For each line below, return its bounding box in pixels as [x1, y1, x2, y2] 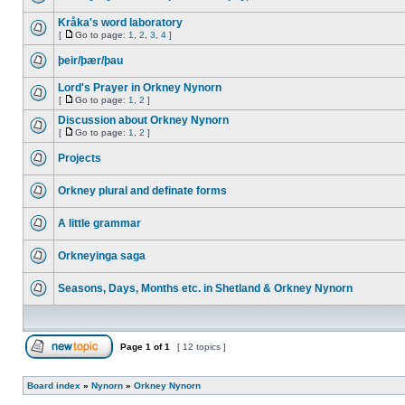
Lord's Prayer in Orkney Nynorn [58, 81, 221, 94]
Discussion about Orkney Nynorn [58, 114, 229, 127]
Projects [58, 152, 101, 165]
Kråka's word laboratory [58, 16, 183, 29]
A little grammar [58, 217, 141, 230]
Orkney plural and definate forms [58, 184, 227, 197]
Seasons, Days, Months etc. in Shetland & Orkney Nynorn [58, 282, 353, 295]
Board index [27, 381, 80, 391]
